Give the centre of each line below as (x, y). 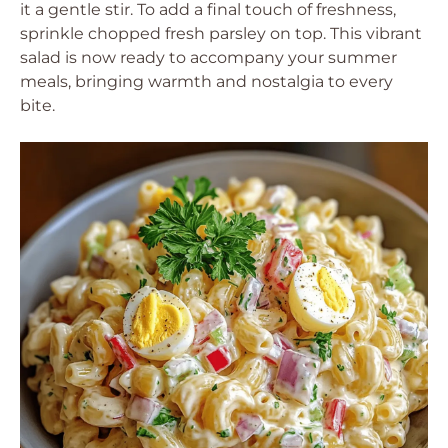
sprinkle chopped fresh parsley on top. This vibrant (221, 33)
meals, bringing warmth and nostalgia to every (206, 81)
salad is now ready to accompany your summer (208, 57)
